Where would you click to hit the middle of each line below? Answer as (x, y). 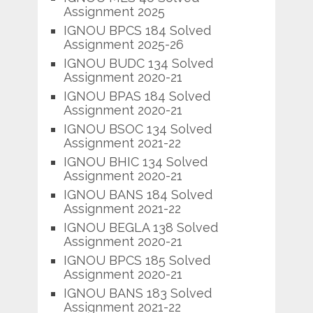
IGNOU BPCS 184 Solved (137, 30)
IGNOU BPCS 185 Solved (137, 260)
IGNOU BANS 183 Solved (137, 293)
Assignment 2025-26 (123, 44)
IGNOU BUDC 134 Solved (138, 63)
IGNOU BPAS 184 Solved (137, 96)
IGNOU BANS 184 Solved (138, 194)
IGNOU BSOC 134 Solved (137, 129)
